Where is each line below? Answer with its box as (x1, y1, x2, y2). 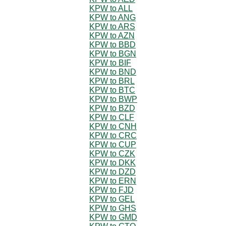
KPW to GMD (89, 212, 137, 221)
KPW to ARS (89, 22, 135, 31)
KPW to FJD (89, 185, 134, 194)
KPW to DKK (89, 158, 136, 167)
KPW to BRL (89, 76, 135, 85)
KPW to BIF (89, 58, 131, 67)
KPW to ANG (89, 13, 136, 22)
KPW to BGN (89, 49, 136, 58)
